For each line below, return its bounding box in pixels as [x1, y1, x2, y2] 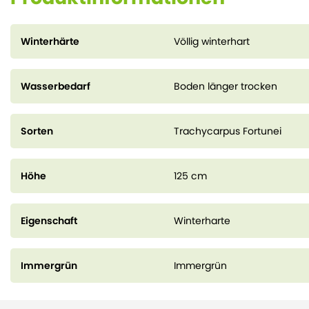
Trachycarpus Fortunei [174, 124, 282, 138]
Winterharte [174, 214, 231, 228]
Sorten [21, 124, 53, 138]
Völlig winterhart [174, 34, 250, 48]
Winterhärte [21, 34, 79, 48]
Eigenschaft [21, 214, 77, 228]
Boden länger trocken [174, 79, 278, 93]
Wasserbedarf [21, 79, 90, 93]
